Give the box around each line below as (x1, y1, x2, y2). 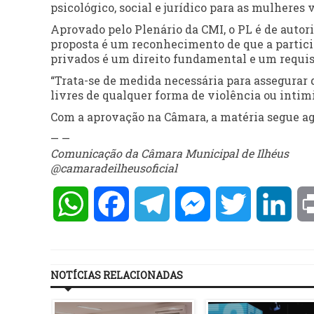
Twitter (251, 196, 294, 212)
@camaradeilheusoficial (50, 161, 177, 176)
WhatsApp (88, 196, 149, 212)
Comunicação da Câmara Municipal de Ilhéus (50, 146, 289, 161)
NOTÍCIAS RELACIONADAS (50, 268, 183, 282)
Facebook (129, 196, 182, 212)
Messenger (210, 196, 271, 212)
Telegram (170, 196, 223, 212)
